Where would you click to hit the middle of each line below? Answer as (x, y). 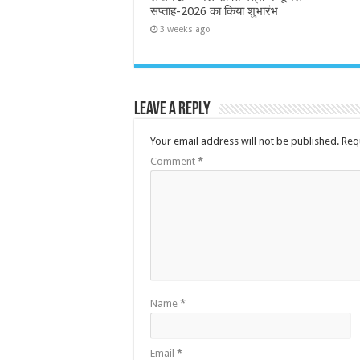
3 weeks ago (185, 29)
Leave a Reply (172, 109)
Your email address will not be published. (245, 141)
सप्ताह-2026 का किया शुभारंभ (214, 11)
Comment (174, 161)
